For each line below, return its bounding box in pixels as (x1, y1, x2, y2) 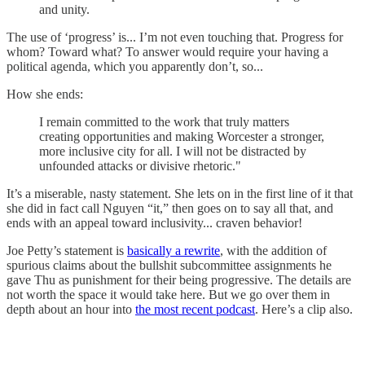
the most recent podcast (135, 302, 255, 317)
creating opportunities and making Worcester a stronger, (39, 130, 324, 144)
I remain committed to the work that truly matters (39, 115, 289, 130)
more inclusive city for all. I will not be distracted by (39, 144, 306, 159)
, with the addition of (220, 244, 327, 258)
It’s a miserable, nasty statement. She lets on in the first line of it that (7, 187, 353, 201)
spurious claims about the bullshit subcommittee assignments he (7, 258, 332, 273)
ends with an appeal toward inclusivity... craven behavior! (7, 216, 302, 231)
